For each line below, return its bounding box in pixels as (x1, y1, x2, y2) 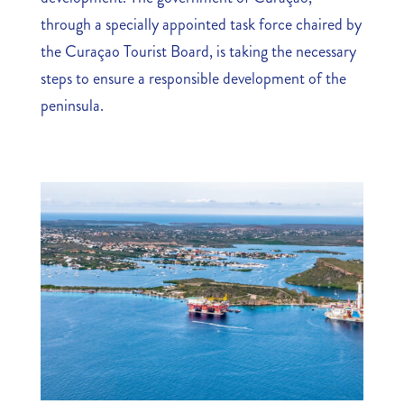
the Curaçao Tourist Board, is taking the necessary (40, 40, 356, 64)
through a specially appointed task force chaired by (40, 13, 362, 37)
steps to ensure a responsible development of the (40, 67, 346, 91)
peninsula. (40, 94, 104, 118)
